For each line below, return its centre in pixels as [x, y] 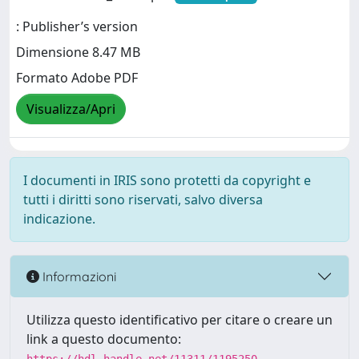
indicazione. [59, 219]
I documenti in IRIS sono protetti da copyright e [167, 180]
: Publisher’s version [77, 27]
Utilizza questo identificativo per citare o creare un [179, 320]
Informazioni [78, 276]
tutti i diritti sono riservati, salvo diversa [143, 200]
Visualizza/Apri [71, 109]
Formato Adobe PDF [77, 78]
